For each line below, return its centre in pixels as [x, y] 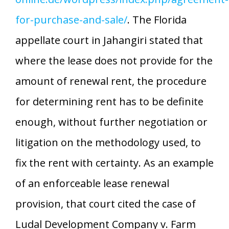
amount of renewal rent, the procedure [111, 81]
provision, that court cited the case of [106, 203]
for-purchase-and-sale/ [71, 19]
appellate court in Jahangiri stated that [109, 40]
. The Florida [157, 19]
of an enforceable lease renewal [92, 183]
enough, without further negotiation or [111, 122]
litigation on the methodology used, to [108, 142]
